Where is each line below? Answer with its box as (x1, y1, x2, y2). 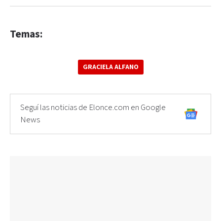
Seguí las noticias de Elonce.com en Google (20, 102, 166, 113)
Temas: (10, 27, 42, 41)
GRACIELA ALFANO (82, 62, 139, 72)
